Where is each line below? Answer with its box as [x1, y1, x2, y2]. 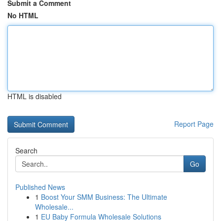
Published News [15, 182, 65, 192]
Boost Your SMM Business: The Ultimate [41, 192, 167, 202]
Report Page [174, 119, 214, 129]
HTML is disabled [7, 91, 62, 101]
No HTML [7, 10, 38, 20]
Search [15, 146, 37, 155]
